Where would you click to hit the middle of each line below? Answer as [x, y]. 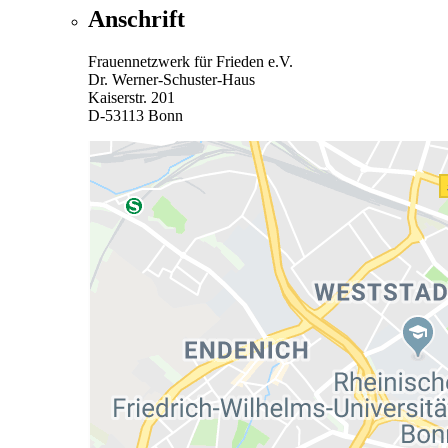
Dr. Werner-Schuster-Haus [171, 79]
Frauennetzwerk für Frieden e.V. [190, 61]
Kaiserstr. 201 [131, 97]
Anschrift [136, 18]
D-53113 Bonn [135, 115]
